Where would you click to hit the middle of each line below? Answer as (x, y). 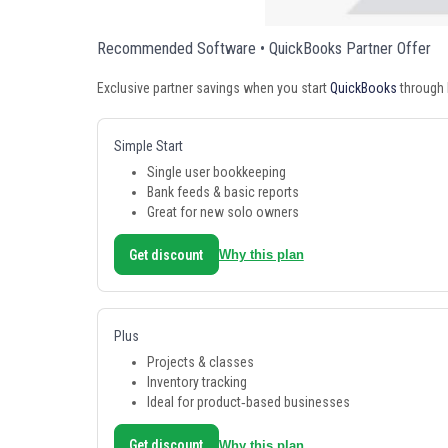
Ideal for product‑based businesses (248, 402)
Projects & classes (200, 362)
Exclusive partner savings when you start (213, 88)
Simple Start (148, 146)
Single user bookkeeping (216, 172)
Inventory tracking (196, 382)
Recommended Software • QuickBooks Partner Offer (264, 49)
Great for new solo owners (222, 212)
